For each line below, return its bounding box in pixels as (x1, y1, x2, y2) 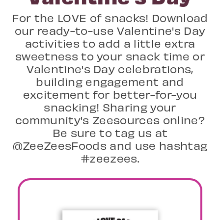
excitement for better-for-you (23, 87, 197, 101)
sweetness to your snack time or (15, 49, 205, 63)
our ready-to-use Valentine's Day (14, 24, 206, 37)
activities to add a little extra (25, 36, 195, 50)
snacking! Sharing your (44, 100, 176, 114)
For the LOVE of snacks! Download (12, 11, 208, 25)
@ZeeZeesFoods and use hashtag (12, 138, 208, 152)
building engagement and (36, 75, 184, 88)
